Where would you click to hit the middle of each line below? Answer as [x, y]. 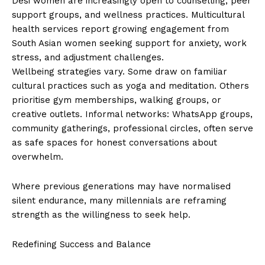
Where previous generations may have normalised [121, 187]
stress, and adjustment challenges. [88, 58]
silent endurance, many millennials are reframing [119, 201]
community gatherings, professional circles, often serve [132, 129]
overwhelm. [38, 157]
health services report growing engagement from [120, 29]
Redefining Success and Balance [81, 245]
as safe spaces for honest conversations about [114, 143]
